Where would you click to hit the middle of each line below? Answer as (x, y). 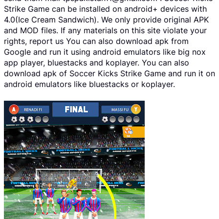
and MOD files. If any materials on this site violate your (105, 31)
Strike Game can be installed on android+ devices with (105, 9)
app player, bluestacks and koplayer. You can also (97, 63)
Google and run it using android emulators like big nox (105, 52)
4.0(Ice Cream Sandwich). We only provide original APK (106, 20)
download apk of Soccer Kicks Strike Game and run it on (109, 74)
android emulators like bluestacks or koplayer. (89, 84)
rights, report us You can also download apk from (96, 41)
